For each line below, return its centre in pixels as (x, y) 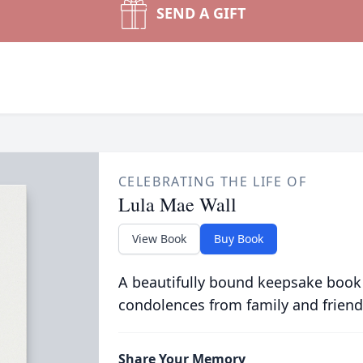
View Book (159, 239)
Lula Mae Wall (177, 204)
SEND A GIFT (201, 13)
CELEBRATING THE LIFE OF (212, 181)
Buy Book (238, 239)
